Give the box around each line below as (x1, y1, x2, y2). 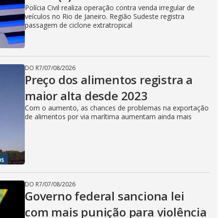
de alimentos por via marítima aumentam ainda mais (25, 112, 192, 121)
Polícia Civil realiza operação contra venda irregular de (25, 3, 195, 12)
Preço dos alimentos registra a (25, 72, 193, 88)
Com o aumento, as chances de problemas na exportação (25, 103, 209, 112)
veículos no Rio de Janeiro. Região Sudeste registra (25, 12, 184, 21)
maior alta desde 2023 (25, 88, 148, 104)
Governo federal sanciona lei (25, 188, 184, 204)
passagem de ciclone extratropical (25, 20, 132, 30)
